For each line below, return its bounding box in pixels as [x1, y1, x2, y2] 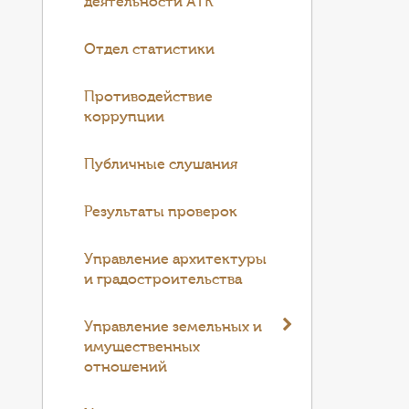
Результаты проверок [84, 204, 238, 220]
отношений [84, 359, 168, 375]
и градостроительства [84, 271, 243, 288]
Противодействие [84, 89, 214, 105]
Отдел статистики [84, 41, 215, 58]
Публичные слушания [84, 156, 238, 173]
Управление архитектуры [84, 251, 267, 267]
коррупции [84, 109, 165, 125]
